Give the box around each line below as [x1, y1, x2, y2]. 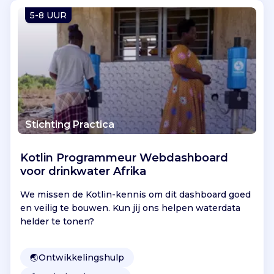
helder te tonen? [20, 215, 94, 227]
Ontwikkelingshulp [39, 251, 124, 263]
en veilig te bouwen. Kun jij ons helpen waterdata [20, 202, 240, 213]
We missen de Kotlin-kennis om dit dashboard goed [20, 188, 251, 200]
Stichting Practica [25, 118, 114, 130]
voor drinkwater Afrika [20, 164, 146, 178]
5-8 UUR [30, 9, 67, 21]
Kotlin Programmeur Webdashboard [20, 150, 228, 165]
